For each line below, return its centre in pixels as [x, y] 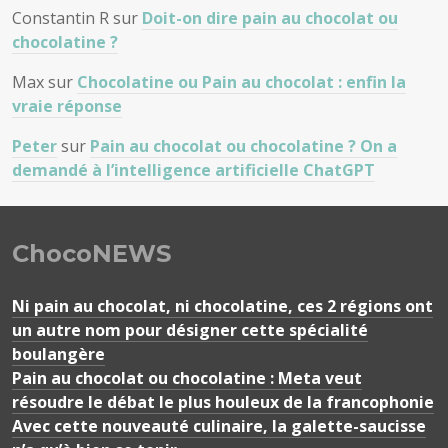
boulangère [58, 354]
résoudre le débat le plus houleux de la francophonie [223, 402]
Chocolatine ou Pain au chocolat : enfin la [241, 82]
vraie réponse [67, 106]
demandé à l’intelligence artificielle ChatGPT [193, 170]
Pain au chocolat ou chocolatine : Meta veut [187, 378]
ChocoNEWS [91, 253]
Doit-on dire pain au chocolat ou [270, 18]
